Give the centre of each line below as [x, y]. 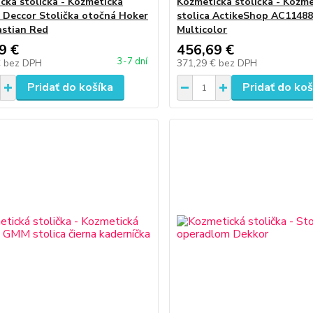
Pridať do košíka [70, 87]
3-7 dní [133, 61]
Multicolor [202, 30]
